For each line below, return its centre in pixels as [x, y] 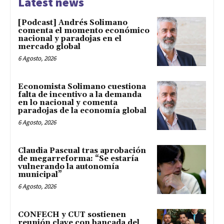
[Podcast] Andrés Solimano [73, 23]
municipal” [40, 174]
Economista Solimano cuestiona [82, 87]
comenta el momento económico [84, 31]
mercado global [49, 47]
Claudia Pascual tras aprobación [82, 150]
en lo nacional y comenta [68, 103]
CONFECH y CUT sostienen [72, 214]
